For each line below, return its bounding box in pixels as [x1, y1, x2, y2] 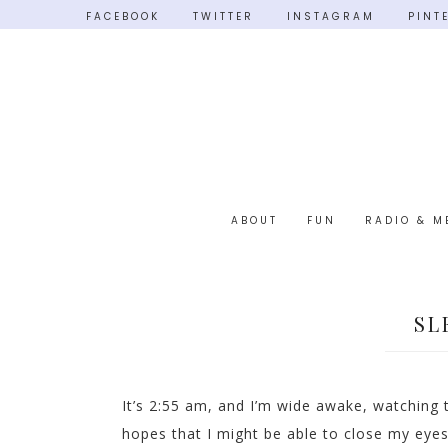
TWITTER [193, 9, 254, 24]
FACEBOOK [86, 9, 160, 24]
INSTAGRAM [287, 9, 375, 24]
